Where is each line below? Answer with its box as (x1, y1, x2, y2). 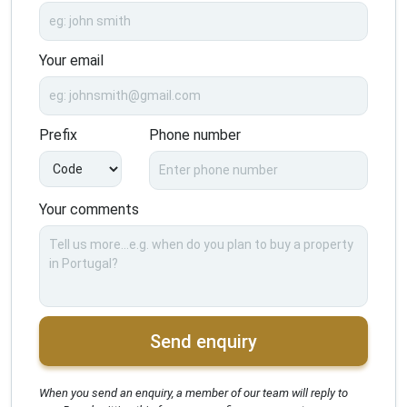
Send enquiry (150, 330, 257, 352)
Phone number (148, 126, 241, 144)
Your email (39, 52, 104, 69)
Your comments (39, 201, 139, 218)
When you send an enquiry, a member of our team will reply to (39, 386, 348, 400)
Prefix (39, 126, 77, 144)
